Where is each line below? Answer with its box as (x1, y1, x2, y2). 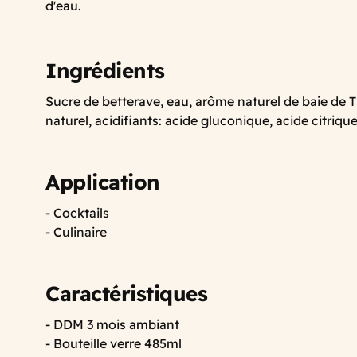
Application (45, 168, 160, 195)
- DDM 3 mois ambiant (45, 316, 179, 332)
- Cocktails (45, 204, 109, 221)
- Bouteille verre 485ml (45, 335, 185, 351)
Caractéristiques (45, 280, 214, 307)
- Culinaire (45, 223, 107, 240)
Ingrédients (45, 57, 165, 84)
